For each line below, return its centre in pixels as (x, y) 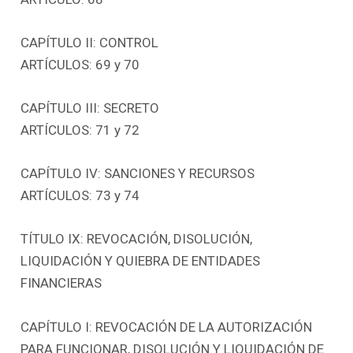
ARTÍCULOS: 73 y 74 (80, 196)
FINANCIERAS (61, 283)
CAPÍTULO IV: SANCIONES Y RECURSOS (138, 174)
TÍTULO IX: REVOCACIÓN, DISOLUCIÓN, (137, 239)
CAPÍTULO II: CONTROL (90, 42)
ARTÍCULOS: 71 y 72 (80, 130)
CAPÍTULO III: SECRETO (90, 108)
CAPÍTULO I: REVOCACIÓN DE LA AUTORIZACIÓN (167, 327)
